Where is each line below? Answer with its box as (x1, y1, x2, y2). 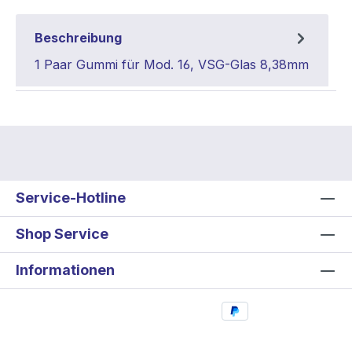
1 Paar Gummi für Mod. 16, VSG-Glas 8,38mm (35, 56, 309, 72)
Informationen (16, 261, 115, 278)
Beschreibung (35, 29, 122, 46)
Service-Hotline (16, 189, 126, 206)
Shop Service (16, 225, 108, 242)
